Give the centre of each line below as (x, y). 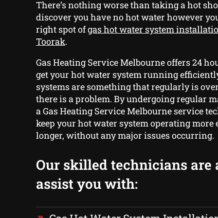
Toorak (50, 42)
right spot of (62, 29)
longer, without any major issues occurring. (125, 136)
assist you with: (87, 184)
